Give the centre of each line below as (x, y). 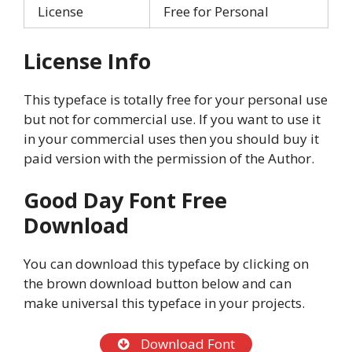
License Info (87, 60)
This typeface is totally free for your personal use (176, 99)
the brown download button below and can (158, 284)
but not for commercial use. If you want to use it (172, 119)
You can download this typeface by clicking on (166, 264)
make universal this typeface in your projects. (164, 303)
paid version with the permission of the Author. (169, 158)
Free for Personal (216, 12)
